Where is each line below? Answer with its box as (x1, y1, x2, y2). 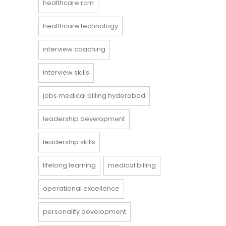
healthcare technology (43, 21, 118, 31)
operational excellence (43, 184, 120, 193)
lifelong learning (43, 160, 96, 170)
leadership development (43, 114, 125, 124)
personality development (43, 207, 126, 216)
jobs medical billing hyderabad (43, 91, 145, 100)
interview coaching (43, 44, 105, 54)
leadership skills (43, 137, 95, 147)
